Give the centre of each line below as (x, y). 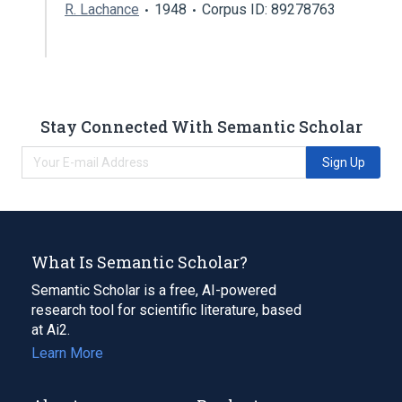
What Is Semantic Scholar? (140, 262)
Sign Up (343, 162)
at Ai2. (51, 329)
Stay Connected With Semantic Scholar (201, 126)
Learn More (67, 353)
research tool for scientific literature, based (166, 310)
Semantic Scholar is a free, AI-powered (154, 290)
